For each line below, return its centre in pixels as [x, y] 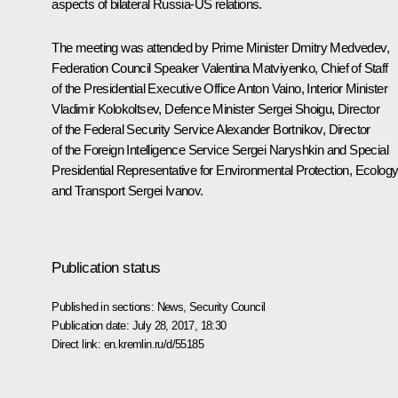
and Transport [90, 190]
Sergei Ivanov [164, 190]
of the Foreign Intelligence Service [142, 149]
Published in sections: [104, 306]
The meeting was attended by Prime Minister [171, 47]
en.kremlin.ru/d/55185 [153, 344]
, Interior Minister [344, 88]
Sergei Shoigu [295, 108]
